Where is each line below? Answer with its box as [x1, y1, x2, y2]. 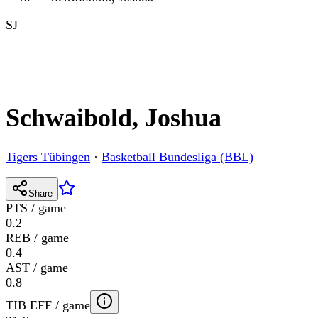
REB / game [6, 231, 69, 246]
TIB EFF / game [6, 298, 90, 313]
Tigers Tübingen [6, 150, 90, 165]
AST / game [6, 261, 68, 275]
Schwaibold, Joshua [6, 104, 221, 133]
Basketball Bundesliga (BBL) [102, 150, 253, 165]
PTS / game [6, 201, 66, 216]
